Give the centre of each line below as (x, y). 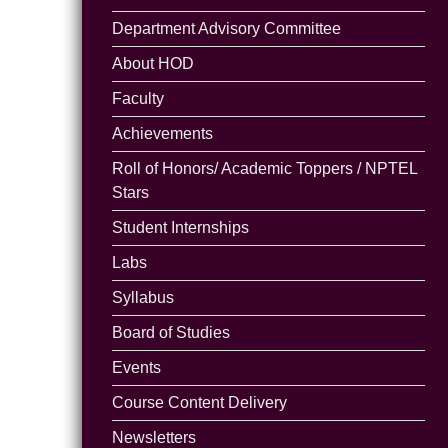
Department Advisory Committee (227, 28)
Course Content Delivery (200, 402)
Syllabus (143, 297)
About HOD (153, 63)
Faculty (138, 98)
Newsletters (154, 437)
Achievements (163, 133)
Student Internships (181, 227)
